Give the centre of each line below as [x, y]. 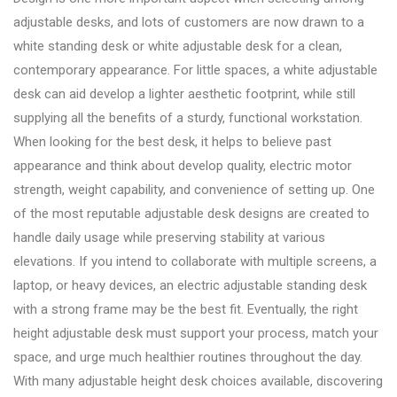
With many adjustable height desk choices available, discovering [198, 381]
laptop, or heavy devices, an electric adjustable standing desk [190, 285]
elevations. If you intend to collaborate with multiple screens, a [195, 261]
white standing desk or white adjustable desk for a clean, [178, 46]
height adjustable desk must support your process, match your [196, 333]
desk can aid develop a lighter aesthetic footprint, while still [184, 93]
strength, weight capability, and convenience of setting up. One [194, 189]
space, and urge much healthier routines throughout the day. [188, 357]
